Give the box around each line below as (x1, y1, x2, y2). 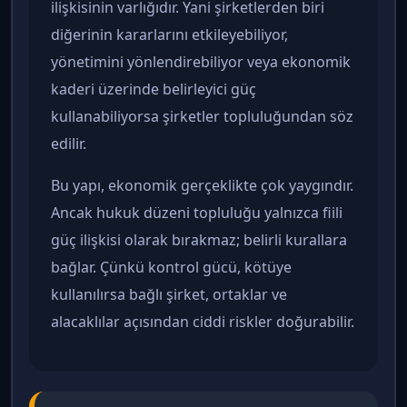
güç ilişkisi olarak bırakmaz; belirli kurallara (51, 230, 347, 251)
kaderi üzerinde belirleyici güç (51, 79, 256, 100)
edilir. (51, 134, 86, 154)
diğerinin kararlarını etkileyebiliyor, (51, 25, 288, 45)
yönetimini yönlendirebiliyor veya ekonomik (51, 52, 351, 73)
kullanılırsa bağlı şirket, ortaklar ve (51, 284, 287, 305)
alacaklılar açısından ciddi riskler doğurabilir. (51, 312, 354, 333)
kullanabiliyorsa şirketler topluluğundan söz (51, 106, 353, 127)
